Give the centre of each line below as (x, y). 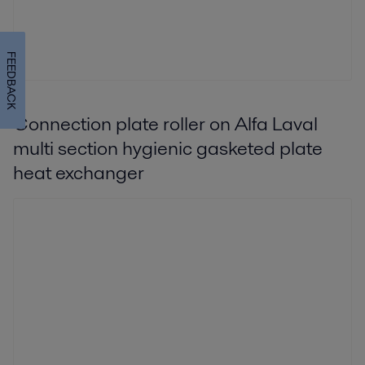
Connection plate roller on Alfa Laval (165, 123)
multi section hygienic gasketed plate (168, 147)
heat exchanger (79, 172)
